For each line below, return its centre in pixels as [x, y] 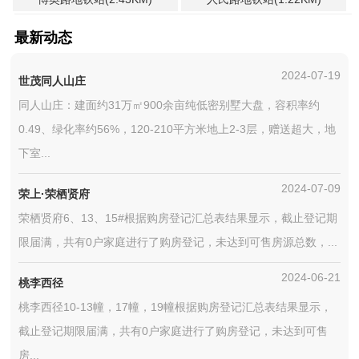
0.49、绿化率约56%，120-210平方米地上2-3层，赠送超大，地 [177, 129]
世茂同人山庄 [52, 81]
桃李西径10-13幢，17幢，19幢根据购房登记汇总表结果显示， [175, 307]
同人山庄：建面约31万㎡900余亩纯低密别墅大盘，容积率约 [169, 105]
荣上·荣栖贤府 [54, 194]
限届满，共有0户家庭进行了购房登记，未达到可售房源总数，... [178, 242]
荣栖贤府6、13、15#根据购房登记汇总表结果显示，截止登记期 [178, 218]
